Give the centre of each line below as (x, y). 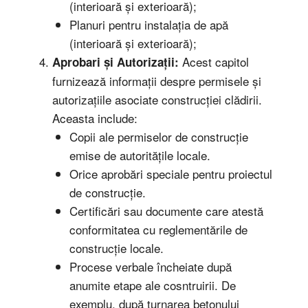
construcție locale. (117, 248)
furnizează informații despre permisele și (156, 81)
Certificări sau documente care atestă (166, 211)
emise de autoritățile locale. (140, 155)
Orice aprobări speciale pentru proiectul (171, 174)
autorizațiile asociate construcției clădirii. (157, 100)
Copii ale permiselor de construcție (159, 137)
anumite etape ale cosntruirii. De (153, 285)
